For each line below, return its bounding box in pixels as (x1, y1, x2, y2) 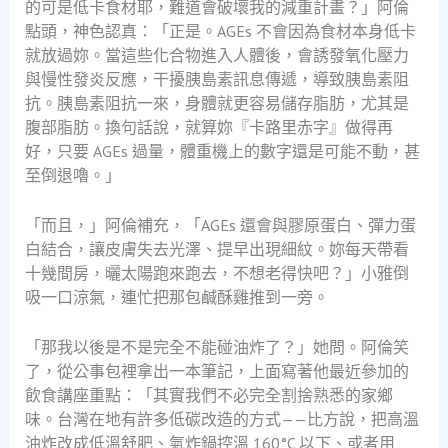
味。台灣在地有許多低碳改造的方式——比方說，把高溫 (24, 408, 419, 429)
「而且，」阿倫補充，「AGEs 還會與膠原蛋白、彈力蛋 (24, 214, 416, 235)
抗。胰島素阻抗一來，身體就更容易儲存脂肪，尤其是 (24, 93, 409, 114)
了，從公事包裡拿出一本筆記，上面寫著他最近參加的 (24, 360, 409, 381)
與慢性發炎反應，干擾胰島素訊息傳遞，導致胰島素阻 (24, 69, 409, 90)
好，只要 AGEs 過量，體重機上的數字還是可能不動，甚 (24, 141, 420, 162)
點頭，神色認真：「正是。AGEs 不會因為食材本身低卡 (24, 21, 416, 42)
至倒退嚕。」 (24, 165, 121, 186)
